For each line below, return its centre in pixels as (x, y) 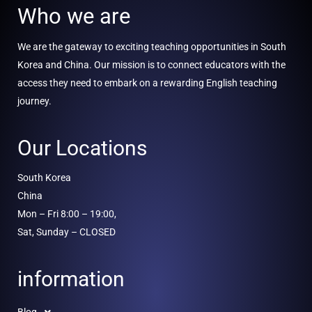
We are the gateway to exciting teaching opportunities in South (152, 47)
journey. (34, 101)
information (71, 279)
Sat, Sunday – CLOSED (67, 232)
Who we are (74, 16)
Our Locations (82, 148)
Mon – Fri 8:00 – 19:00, (67, 213)
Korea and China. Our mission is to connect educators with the (151, 65)
